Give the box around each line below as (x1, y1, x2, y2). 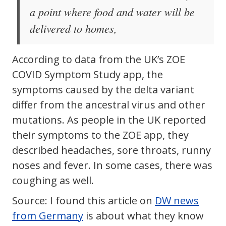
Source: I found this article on (12, 194, 155, 208)
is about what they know (83, 209, 204, 223)
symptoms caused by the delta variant (12, 83, 194, 97)
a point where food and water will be (30, 4, 195, 20)
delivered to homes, (30, 21, 117, 36)
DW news (155, 194, 199, 208)
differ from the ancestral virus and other (12, 98, 205, 112)
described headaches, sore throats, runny (12, 143, 211, 157)
